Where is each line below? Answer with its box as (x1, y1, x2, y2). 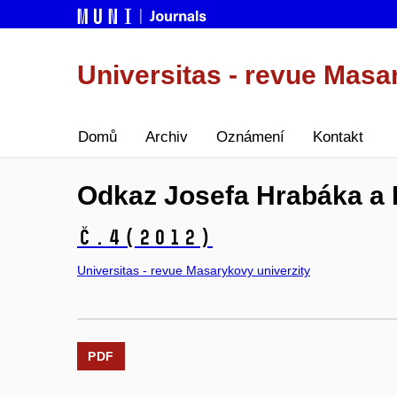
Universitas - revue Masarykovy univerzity (77, 262, 310, 277)
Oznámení (216, 128, 284, 146)
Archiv (145, 128, 188, 146)
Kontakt (313, 128, 363, 146)
